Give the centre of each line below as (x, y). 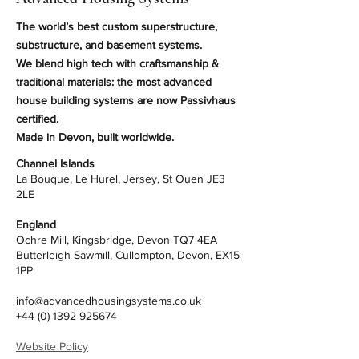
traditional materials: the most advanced (114, 82)
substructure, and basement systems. (109, 45)
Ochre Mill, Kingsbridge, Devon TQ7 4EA (117, 240)
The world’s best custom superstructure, (117, 26)
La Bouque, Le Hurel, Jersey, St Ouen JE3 (121, 179)
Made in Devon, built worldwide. (95, 137)
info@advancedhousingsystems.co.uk (109, 301)
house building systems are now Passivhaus (126, 100)
